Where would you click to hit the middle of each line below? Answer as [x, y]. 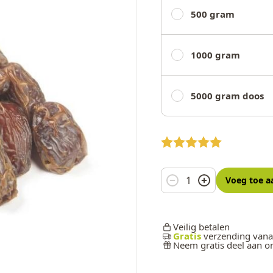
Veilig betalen [202, 227]
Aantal [175, 174]
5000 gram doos [228, 96]
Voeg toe [246, 180]
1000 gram [216, 55]
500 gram [213, 14]
